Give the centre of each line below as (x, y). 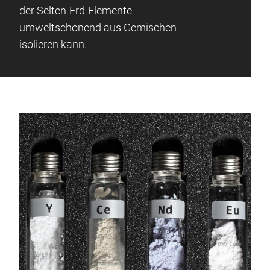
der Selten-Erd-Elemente (76, 11)
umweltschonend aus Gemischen (98, 27)
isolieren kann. (53, 44)
